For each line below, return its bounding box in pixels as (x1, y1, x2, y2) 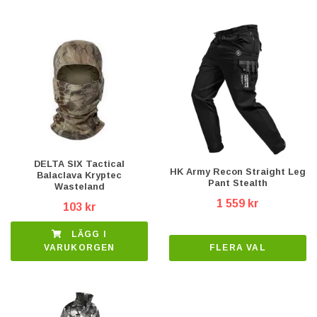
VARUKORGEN (43, 243, 115, 253)
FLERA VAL (209, 243, 266, 253)
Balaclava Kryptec (37, 169, 122, 180)
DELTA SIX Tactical (34, 158, 125, 169)
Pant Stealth (208, 178, 267, 189)
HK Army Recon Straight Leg (170, 166, 306, 178)
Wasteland (54, 180, 105, 192)
